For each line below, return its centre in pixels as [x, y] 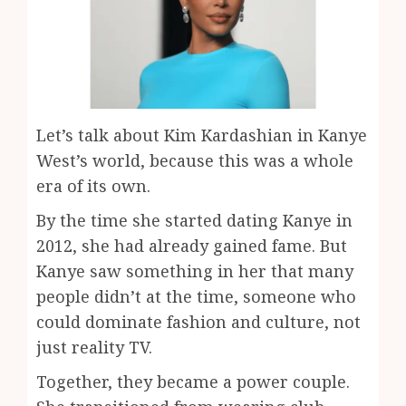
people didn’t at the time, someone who [196, 297]
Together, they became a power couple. [193, 382]
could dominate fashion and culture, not [198, 322]
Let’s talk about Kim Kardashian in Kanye [202, 135]
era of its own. [93, 186]
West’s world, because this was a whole [195, 161]
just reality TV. [94, 348]
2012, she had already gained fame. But [192, 246]
